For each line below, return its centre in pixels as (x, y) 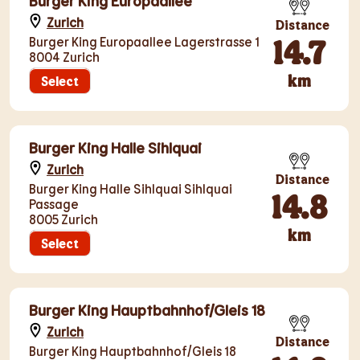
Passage (54, 204)
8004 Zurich (64, 57)
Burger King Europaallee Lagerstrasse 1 (144, 41)
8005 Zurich (63, 219)
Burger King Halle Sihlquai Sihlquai (131, 188)
